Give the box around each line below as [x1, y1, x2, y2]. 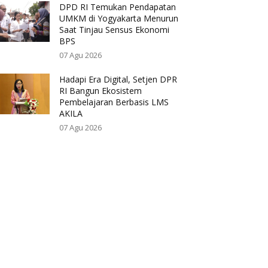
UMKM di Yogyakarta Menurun [59, 13, 179, 25]
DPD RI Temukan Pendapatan [59, 1, 176, 13]
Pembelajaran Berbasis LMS [59, 96, 169, 108]
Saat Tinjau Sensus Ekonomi [59, 24, 170, 36]
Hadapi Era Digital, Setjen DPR [59, 74, 178, 86]
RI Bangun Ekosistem [59, 85, 142, 97]
